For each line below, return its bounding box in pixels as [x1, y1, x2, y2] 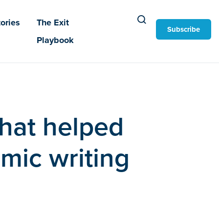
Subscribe [167, 23, 200, 35]
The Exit [37, 16, 69, 29]
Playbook [37, 34, 74, 46]
